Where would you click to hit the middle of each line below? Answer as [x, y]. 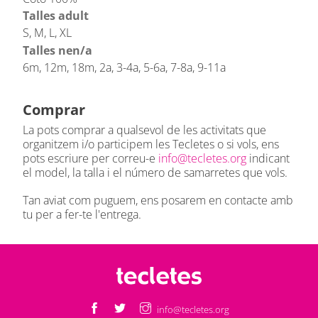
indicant [268, 158]
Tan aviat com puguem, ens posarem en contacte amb [158, 201]
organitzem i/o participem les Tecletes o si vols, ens [151, 144]
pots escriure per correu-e [91, 158]
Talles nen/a [57, 50]
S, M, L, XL [47, 33]
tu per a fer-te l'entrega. [82, 215]
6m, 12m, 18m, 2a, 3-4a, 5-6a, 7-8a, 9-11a [124, 67]
